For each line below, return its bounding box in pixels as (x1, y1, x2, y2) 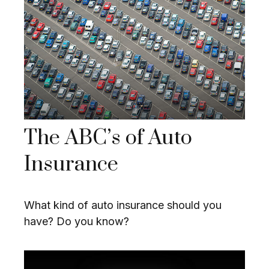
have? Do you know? (24, 215, 129, 228)
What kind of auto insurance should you (24, 199, 222, 212)
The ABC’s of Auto (24, 125, 192, 152)
